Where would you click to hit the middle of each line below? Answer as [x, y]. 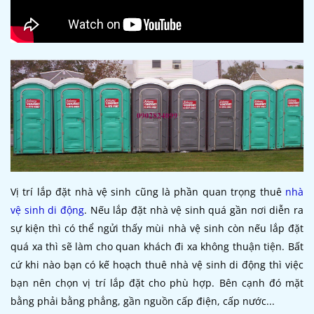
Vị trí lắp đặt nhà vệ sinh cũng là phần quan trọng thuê [148, 191]
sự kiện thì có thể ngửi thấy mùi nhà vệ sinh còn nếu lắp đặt [157, 228]
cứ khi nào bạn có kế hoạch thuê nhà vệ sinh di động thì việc [157, 264]
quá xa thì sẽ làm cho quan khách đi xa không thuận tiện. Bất [157, 246]
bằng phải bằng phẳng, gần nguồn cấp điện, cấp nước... [143, 301]
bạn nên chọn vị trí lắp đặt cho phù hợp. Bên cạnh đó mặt [157, 282]
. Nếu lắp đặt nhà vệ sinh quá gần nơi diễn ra [194, 210]
